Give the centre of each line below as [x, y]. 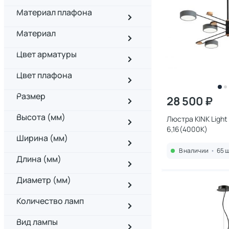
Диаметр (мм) [44, 180]
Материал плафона [54, 12]
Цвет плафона [44, 75]
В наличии [194, 151]
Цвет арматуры [47, 54]
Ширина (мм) [42, 138]
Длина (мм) [39, 159]
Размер [31, 96]
